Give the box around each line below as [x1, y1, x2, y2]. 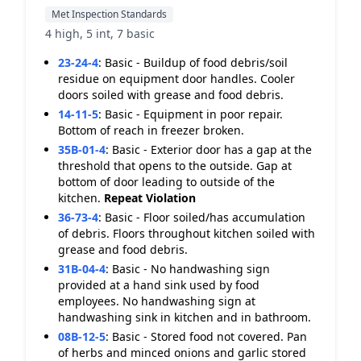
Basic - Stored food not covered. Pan [112, 329, 307, 344]
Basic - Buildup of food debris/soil [105, 55, 288, 70]
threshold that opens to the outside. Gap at [58, 158, 292, 173]
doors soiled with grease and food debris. [58, 87, 284, 102]
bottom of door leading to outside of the [58, 174, 275, 189]
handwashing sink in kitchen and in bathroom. [58, 309, 311, 325]
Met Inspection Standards [52, 7, 167, 21]
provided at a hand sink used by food [58, 277, 259, 293]
